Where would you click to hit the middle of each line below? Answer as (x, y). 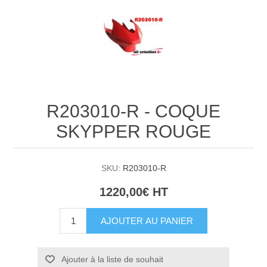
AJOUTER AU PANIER (147, 221)
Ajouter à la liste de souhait (112, 259)
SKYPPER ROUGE (133, 131)
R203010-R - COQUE (133, 111)
